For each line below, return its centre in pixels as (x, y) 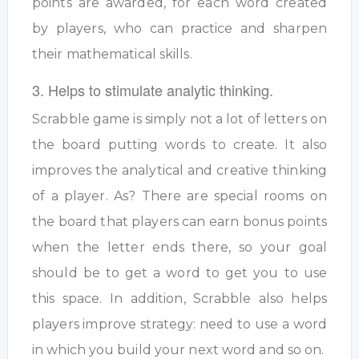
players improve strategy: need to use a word (179, 325)
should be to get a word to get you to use (179, 273)
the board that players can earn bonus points (179, 222)
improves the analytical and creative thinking (179, 171)
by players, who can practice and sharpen (179, 29)
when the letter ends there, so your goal (179, 248)
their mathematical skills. (112, 54)
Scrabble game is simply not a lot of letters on (179, 119)
